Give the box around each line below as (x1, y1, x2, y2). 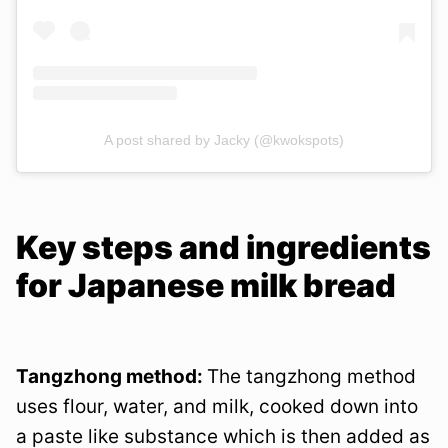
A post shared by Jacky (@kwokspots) (104, 131, 344, 148)
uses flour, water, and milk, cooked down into (16, 394, 418, 418)
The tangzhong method (207, 364, 416, 388)
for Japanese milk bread (16, 265, 396, 305)
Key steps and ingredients (16, 227, 431, 267)
